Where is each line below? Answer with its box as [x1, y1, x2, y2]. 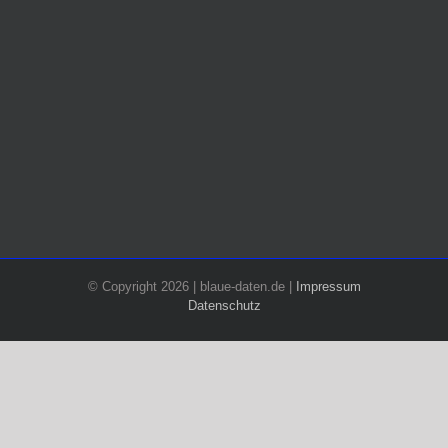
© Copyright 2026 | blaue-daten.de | [87, 279, 296, 294]
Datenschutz [187, 298, 261, 313]
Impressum [295, 279, 361, 294]
